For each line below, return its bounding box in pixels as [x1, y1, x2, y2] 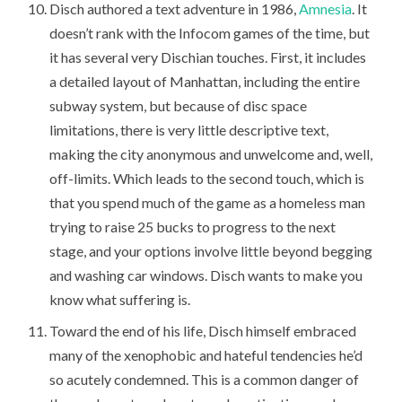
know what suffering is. [49, 290, 191, 308]
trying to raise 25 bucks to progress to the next [49, 217, 336, 235]
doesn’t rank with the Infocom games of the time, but [49, 23, 371, 41]
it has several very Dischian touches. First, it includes [49, 48, 367, 66]
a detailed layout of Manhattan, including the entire [49, 72, 361, 90]
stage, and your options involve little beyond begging [49, 241, 373, 259]
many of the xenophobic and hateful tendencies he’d [49, 345, 363, 363]
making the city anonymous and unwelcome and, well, [49, 144, 373, 162]
